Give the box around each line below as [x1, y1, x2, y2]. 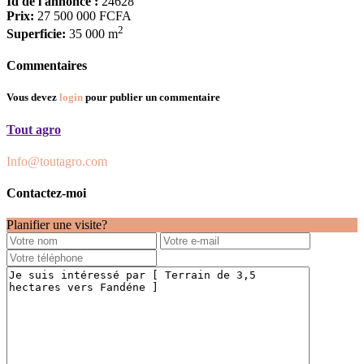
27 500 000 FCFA [34, 8, 132, 23]
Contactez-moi [6, 186, 86, 201]
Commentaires [6, 58, 87, 73]
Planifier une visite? [6, 218, 107, 232]
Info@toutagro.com [6, 154, 107, 168]
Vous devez [6, 91, 59, 104]
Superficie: [6, 26, 66, 41]
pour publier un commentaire [83, 91, 220, 104]
